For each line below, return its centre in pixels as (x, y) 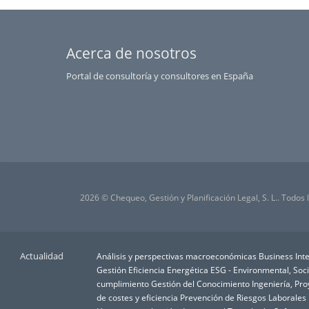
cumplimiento (123, 283)
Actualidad (42, 256)
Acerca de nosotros (131, 53)
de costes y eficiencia (138, 297)
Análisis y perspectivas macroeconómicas (177, 256)
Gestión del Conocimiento (201, 283)
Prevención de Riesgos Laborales (243, 297)
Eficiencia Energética (169, 269)
